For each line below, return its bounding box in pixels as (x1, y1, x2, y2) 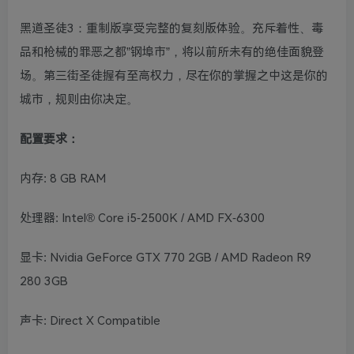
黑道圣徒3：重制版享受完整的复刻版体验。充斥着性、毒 (20, 21, 323, 36)
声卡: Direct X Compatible (20, 314, 160, 329)
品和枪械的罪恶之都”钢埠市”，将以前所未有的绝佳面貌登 (20, 45, 324, 60)
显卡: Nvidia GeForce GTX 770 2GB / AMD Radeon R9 (20, 250, 311, 265)
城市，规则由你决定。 (20, 92, 138, 107)
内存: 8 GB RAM (20, 171, 106, 186)
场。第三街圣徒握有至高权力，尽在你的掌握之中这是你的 (20, 69, 328, 84)
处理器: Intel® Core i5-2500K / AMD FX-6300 (20, 211, 265, 226)
